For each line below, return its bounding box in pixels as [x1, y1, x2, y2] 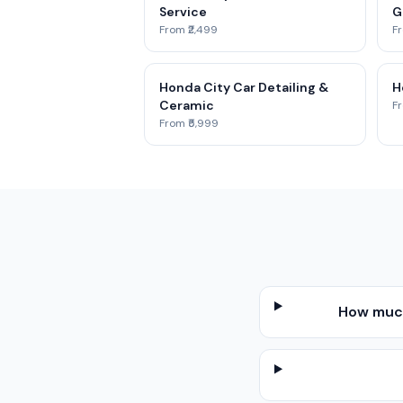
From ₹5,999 [159, 116, 219, 130]
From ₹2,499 [159, 22, 218, 37]
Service [159, 4, 207, 20]
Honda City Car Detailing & [159, 79, 328, 95]
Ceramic [159, 97, 214, 113]
